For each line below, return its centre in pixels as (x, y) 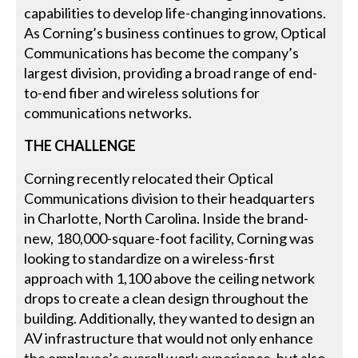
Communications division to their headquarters (170, 199)
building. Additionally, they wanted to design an (170, 318)
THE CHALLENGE (80, 146)
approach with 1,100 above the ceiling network (170, 278)
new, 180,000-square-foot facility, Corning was (169, 239)
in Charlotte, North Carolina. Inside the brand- (167, 219)
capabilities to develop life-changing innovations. (175, 13)
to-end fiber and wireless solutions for (142, 93)
